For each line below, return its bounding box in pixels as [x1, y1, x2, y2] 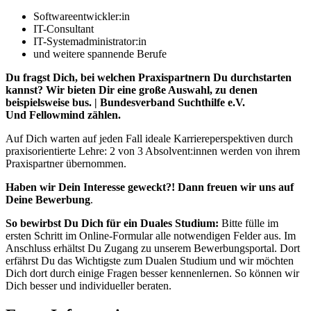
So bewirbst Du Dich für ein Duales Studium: [6, 217, 219, 230]
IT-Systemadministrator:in [33, 35, 146, 48]
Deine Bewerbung [6, 194, 90, 206]
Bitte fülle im [219, 217, 278, 230]
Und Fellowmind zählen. [6, 109, 121, 121]
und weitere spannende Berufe [33, 48, 167, 60]
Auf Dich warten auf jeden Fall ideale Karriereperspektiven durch [6, 133, 293, 145]
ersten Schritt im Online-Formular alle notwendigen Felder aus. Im [6, 230, 296, 242]
